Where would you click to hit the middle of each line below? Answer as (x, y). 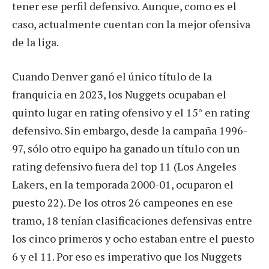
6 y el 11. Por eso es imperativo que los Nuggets (127, 257)
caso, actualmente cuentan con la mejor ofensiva (131, 24)
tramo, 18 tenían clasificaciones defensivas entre (132, 221)
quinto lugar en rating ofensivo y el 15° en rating (131, 113)
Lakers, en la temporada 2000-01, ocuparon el (123, 185)
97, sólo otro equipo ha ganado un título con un (126, 149)
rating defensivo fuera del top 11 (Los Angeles (124, 167)
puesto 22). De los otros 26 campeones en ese (122, 203)
